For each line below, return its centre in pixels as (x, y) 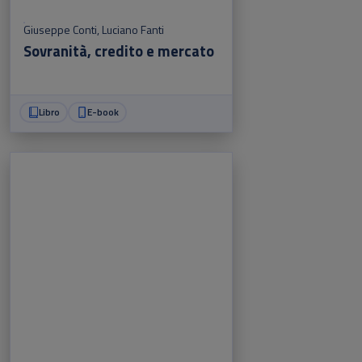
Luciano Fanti (133, 30)
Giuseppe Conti (60, 30)
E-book (103, 112)
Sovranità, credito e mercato (119, 51)
